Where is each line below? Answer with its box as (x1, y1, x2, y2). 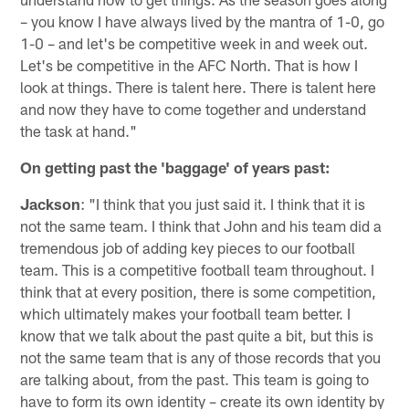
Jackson (20, 194, 81, 214)
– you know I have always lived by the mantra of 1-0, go (20, 12, 385, 31)
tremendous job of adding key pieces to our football (20, 238, 356, 257)
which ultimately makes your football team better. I (20, 304, 351, 323)
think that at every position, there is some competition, (20, 282, 377, 301)
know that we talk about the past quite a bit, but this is (20, 326, 374, 345)
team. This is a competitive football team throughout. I (20, 260, 375, 279)
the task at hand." (20, 121, 138, 141)
